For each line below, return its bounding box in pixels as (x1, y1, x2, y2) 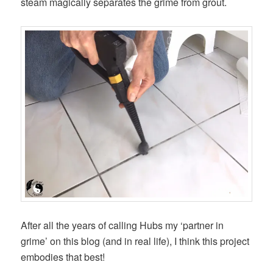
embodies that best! (21, 250, 105, 264)
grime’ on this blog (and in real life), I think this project (21, 234, 250, 249)
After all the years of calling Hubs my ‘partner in (21, 218, 224, 233)
